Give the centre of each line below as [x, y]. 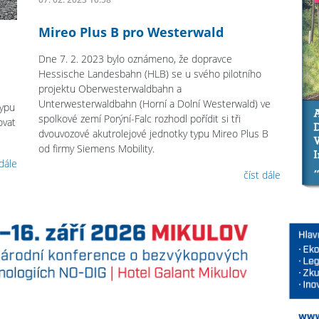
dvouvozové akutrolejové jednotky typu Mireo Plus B [154, 133]
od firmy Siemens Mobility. [98, 148]
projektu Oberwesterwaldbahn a [110, 88]
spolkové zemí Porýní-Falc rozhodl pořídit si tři [140, 118]
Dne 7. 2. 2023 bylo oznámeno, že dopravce [136, 58]
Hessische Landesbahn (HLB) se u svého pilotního [150, 73]
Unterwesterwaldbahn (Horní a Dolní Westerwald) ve [155, 103]
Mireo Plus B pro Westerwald [131, 32]
